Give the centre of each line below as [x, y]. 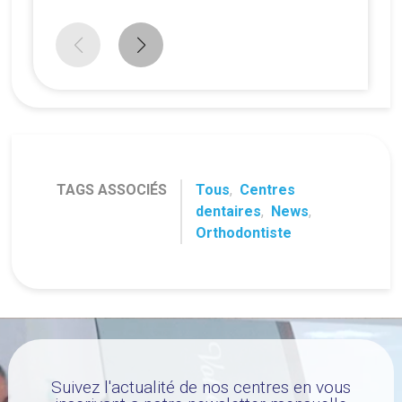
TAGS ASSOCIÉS [112, 190]
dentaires [229, 212]
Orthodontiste [244, 233]
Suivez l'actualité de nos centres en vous [201, 388]
